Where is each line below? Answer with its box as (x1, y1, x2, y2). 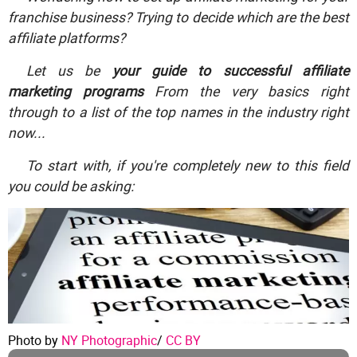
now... (8, 123, 45, 142)
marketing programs (8, 81, 143, 100)
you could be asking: (8, 176, 134, 195)
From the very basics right (143, 81, 350, 100)
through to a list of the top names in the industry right (8, 102, 349, 121)
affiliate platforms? (8, 28, 125, 47)
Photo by (8, 331, 61, 350)
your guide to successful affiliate (112, 61, 350, 80)
